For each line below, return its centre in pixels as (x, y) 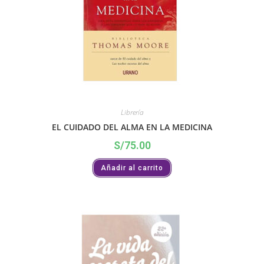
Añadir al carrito (132, 168)
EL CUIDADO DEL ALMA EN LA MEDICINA (132, 127)
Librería (132, 113)
